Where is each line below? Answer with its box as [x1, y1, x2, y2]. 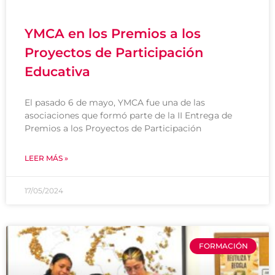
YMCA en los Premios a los [25, 25, 201, 41]
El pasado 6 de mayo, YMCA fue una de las [25, 96, 205, 108]
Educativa [25, 63, 90, 79]
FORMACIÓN [198, 241, 248, 250]
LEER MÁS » [25, 153, 68, 163]
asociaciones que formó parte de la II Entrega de [25, 109, 232, 121]
